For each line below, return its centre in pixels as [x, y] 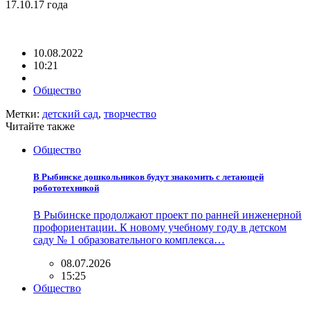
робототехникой [66, 188]
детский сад [70, 113]
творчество [130, 113]
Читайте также [40, 126]
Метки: [24, 113]
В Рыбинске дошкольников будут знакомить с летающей [148, 177]
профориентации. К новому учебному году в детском [160, 228]
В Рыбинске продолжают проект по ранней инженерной [167, 215]
